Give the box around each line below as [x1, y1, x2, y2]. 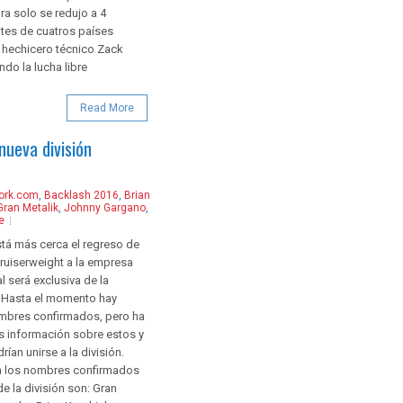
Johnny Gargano [64, 201, 146, 214]
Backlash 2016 [44, 188, 119, 201]
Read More [80, 101, 134, 114]
